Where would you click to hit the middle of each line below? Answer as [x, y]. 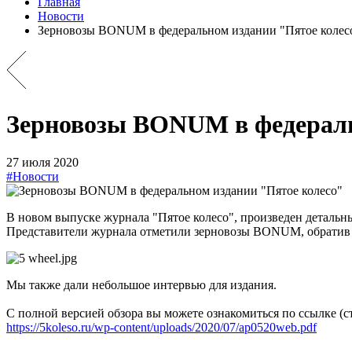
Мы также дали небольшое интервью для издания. [143, 285]
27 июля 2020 [42, 163]
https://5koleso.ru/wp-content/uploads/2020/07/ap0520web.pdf [161, 328]
